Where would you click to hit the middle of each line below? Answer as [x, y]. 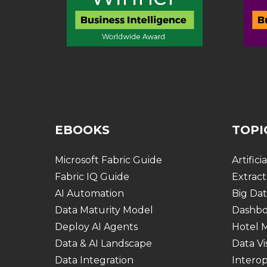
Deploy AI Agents [96, 227]
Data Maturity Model [104, 210]
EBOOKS [82, 130]
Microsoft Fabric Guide [108, 160]
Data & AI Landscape [103, 244]
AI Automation [89, 194]
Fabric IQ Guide [92, 177]
